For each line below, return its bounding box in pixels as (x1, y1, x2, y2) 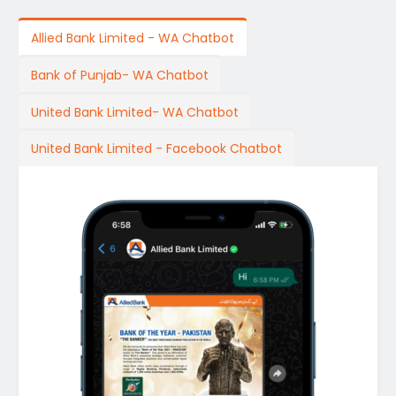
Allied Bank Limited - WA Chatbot (30, 28, 234, 47)
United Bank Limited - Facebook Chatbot (30, 140, 282, 158)
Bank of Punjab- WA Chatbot (30, 65, 209, 84)
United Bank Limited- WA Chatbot (30, 103, 239, 121)
